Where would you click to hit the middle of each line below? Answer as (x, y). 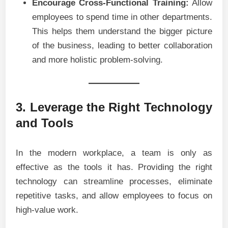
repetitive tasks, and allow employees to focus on (114, 196)
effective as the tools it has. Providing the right (114, 167)
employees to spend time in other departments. (122, 17)
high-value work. (47, 210)
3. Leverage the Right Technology (114, 107)
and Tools (45, 123)
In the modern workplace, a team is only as (114, 153)
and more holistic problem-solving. (98, 60)
